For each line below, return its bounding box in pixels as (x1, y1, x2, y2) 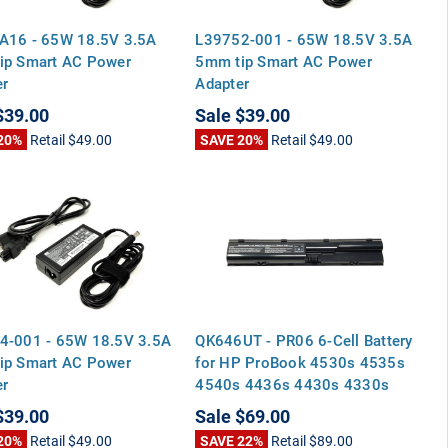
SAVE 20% (200, 129, 264, 149)
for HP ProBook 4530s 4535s (195, 351, 405, 372)
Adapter (195, 72, 250, 93)
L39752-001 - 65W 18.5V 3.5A (195, 28, 413, 49)
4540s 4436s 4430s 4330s (195, 373, 390, 394)
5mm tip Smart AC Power (195, 50, 372, 71)
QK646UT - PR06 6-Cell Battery (195, 329, 413, 350)
